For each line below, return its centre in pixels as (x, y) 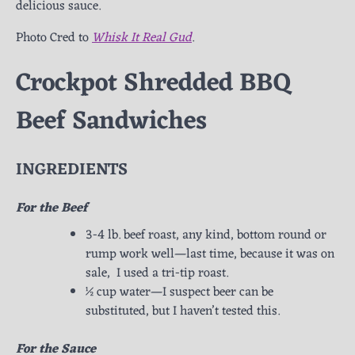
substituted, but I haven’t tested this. (183, 312)
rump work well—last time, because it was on (210, 255)
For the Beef (52, 209)
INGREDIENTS (72, 170)
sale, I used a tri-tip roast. (157, 274)
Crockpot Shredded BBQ (154, 83)
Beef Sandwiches (111, 121)
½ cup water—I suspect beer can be (179, 293)
